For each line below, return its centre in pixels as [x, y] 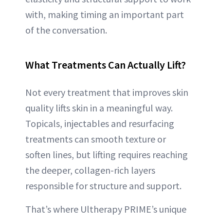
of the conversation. [66, 30]
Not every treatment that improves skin [107, 92]
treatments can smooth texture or [96, 139]
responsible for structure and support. [103, 186]
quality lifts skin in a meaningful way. [99, 108]
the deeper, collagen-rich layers [90, 170]
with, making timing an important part [105, 15]
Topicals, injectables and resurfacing [100, 124]
